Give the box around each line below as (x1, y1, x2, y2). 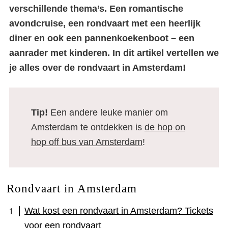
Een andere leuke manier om (50, 107, 168, 118)
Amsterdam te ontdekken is (31, 122, 145, 132)
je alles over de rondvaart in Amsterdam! (9, 63, 186, 73)
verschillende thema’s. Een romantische (9, 4, 183, 14)
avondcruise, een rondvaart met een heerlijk (9, 18, 201, 28)
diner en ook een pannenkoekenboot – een (9, 33, 194, 43)
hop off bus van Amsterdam (31, 137, 142, 147)
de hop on (144, 122, 185, 132)
